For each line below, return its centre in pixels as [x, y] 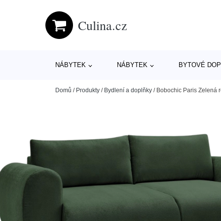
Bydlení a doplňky [128, 90]
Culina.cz [103, 25]
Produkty [88, 90]
